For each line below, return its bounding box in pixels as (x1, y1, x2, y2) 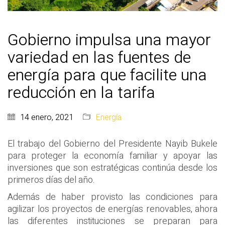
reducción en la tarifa (8, 81, 155, 105)
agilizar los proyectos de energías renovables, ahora (8, 202, 217, 216)
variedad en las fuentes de (8, 46, 191, 70)
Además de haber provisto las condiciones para (8, 190, 217, 204)
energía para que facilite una (8, 63, 207, 87)
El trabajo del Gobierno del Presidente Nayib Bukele (8, 137, 217, 151)
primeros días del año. (8, 173, 97, 187)
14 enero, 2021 (20, 111, 73, 124)
